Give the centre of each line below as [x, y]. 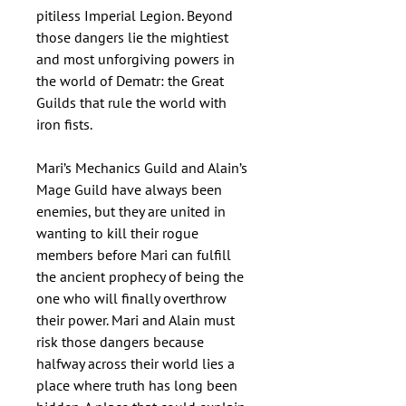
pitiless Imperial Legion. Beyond [135, 15]
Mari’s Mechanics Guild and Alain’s [142, 168]
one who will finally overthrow [131, 298]
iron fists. [64, 124]
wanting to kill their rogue [117, 233]
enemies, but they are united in [131, 211]
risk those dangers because [120, 342]
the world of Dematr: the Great [130, 81]
